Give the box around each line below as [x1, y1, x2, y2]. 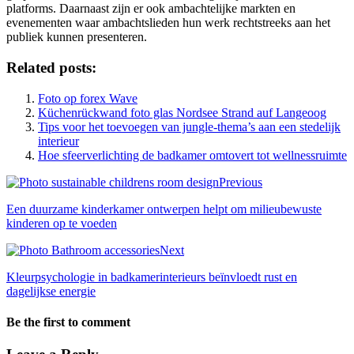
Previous [219, 175, 262, 189]
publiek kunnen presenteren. [6, 30, 147, 44]
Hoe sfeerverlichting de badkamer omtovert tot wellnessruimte [38, 148, 347, 162]
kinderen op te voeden [6, 216, 117, 230]
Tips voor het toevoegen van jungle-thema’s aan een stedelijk [38, 119, 341, 134]
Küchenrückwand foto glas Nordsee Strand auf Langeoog [38, 105, 326, 119]
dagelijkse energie [6, 284, 96, 298]
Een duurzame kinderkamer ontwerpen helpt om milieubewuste [6, 201, 322, 216]
